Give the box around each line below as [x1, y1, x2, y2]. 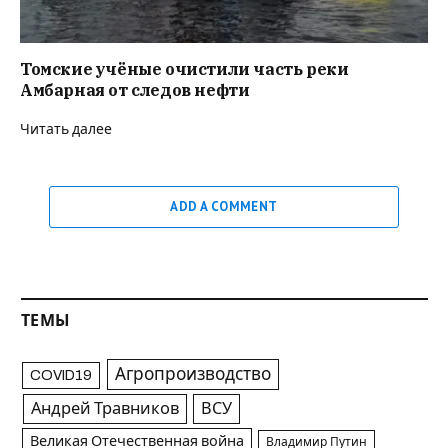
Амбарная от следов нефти [20, 79, 250, 100]
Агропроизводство [114, 364, 271, 384]
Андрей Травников [30, 399, 179, 417]
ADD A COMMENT [170, 197, 278, 215]
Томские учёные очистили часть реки [20, 58, 349, 79]
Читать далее [20, 121, 112, 137]
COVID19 [30, 366, 93, 383]
